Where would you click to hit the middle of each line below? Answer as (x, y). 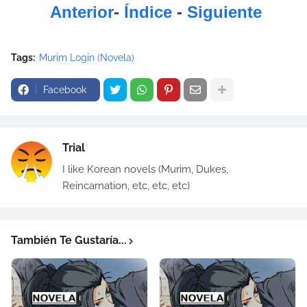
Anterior (82, 12)
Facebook (65, 90)
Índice (148, 12)
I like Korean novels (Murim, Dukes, (145, 169)
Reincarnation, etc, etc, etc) (126, 186)
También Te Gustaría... (69, 240)
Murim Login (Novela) (87, 58)
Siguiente (224, 12)
